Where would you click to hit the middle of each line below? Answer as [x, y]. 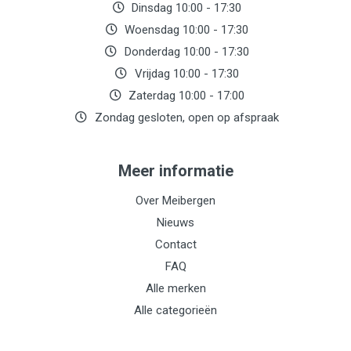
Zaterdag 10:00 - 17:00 [185, 96]
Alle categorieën [175, 310]
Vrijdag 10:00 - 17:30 [185, 74]
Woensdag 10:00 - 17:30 [185, 30]
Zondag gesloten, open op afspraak [185, 118]
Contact [175, 244]
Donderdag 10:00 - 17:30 [185, 52]
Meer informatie [175, 171]
